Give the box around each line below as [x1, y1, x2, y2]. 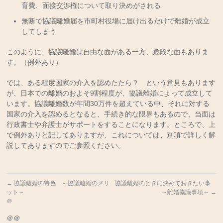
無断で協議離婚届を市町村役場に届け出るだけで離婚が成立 [21, 17, 210, 25]
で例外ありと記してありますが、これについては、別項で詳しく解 [6, 131, 216, 139]
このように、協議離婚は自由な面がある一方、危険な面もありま [6, 48, 209, 56]
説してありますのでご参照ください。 [6, 141, 125, 149]
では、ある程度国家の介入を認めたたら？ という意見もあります [6, 79, 216, 87]
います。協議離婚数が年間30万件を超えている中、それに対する [6, 100, 210, 108]
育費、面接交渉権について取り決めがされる [21, 1, 161, 9]
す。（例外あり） [6, 58, 63, 66]
